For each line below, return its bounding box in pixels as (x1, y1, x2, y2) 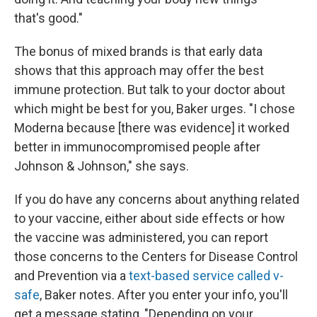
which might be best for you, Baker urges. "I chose (14, 101, 295, 116)
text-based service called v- (129, 268, 284, 283)
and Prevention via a (14, 268, 129, 283)
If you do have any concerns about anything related (14, 192, 299, 207)
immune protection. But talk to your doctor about (14, 82, 285, 97)
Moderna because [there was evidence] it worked (14, 120, 289, 135)
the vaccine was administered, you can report (14, 230, 268, 245)
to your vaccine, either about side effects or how (14, 211, 285, 226)
